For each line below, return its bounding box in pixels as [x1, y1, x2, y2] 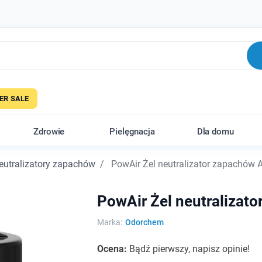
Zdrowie [33, 126, 65, 137]
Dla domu [196, 126, 234, 137]
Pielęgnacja [109, 126, 155, 137]
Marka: [96, 218, 122, 227]
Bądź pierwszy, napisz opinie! [129, 243, 250, 254]
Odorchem [125, 218, 164, 227]
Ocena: [96, 243, 129, 254]
